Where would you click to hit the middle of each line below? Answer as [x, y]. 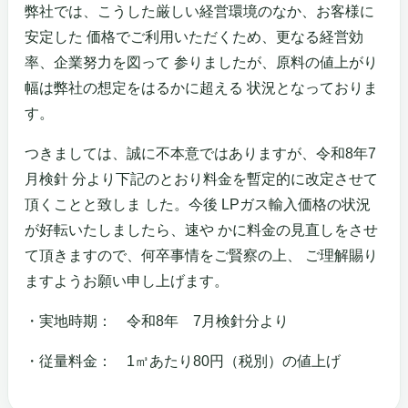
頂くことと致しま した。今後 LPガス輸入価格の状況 [198, 204]
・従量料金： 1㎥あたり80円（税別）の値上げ [183, 361]
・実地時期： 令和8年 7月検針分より [157, 321]
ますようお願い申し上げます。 [127, 281]
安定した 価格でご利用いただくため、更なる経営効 [194, 37]
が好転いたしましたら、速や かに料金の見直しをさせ [201, 230]
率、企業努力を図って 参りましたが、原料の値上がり [201, 62]
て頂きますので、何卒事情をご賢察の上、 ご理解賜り [201, 255]
